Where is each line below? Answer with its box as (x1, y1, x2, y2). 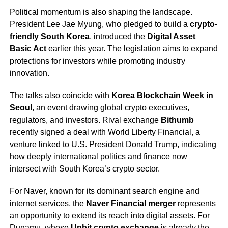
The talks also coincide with (9, 91, 111, 100)
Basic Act (9, 44, 46, 53)
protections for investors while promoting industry (9, 56, 185, 66)
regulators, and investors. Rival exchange (9, 116, 161, 125)
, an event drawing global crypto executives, (32, 103, 189, 112)
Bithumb (160, 116, 194, 125)
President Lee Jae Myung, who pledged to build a (9, 20, 190, 29)
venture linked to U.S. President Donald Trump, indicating (9, 140, 216, 149)
